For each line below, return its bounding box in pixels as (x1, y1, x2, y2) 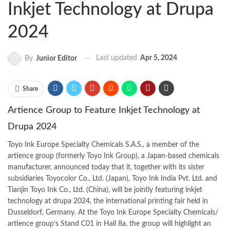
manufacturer (8, 163, 50, 171)
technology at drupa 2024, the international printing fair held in (8, 197, 208, 205)
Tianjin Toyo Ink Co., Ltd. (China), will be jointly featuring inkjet (8, 186, 202, 194)
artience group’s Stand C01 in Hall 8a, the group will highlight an (8, 220, 211, 227)
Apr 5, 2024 (140, 54, 177, 62)
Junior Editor (36, 54, 77, 62)
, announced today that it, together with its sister (50, 163, 204, 171)
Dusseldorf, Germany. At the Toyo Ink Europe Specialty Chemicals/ (8, 208, 218, 216)
